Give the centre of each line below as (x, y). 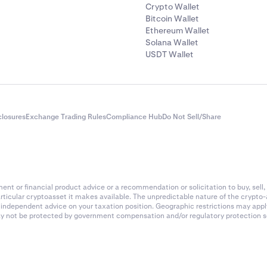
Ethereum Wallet (178, 30)
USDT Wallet (170, 54)
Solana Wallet (172, 42)
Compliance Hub (134, 117)
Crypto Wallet (173, 7)
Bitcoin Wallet (172, 18)
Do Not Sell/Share (192, 117)
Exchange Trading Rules (66, 117)
